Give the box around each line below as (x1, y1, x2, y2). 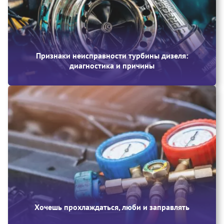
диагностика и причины (69, 60, 154, 70)
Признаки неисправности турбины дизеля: (36, 50, 188, 60)
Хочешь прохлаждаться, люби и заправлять (34, 202, 189, 212)
